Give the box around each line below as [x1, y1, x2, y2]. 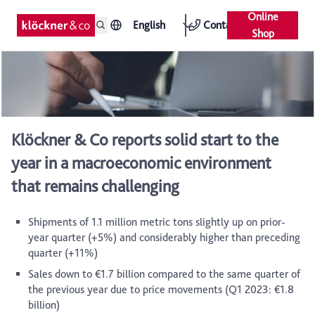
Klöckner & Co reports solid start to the [11, 129, 278, 150]
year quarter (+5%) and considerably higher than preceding [28, 231, 300, 245]
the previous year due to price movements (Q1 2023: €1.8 [28, 283, 294, 297]
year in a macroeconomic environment [11, 153, 271, 174]
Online [247, 10, 278, 23]
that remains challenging [11, 176, 179, 197]
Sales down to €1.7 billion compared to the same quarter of [28, 267, 300, 281]
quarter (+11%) [28, 246, 98, 260]
